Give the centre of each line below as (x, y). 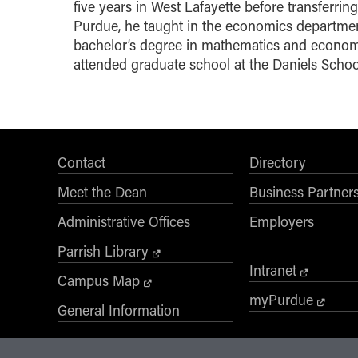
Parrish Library (103, 251)
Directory (278, 162)
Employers (282, 221)
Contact (82, 162)
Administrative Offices (124, 221)
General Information (119, 310)
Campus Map (99, 280)
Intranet (273, 270)
